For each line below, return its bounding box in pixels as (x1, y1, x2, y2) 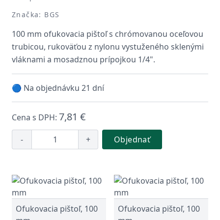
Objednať (114, 134, 151, 145)
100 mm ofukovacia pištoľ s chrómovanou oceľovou (12, 28, 203, 39)
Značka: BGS (12, 10, 60, 19)
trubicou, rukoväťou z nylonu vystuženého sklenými (12, 41, 204, 52)
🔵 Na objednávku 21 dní (12, 82, 104, 93)
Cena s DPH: (12, 112, 59, 123)
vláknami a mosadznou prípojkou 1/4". (12, 54, 155, 65)
